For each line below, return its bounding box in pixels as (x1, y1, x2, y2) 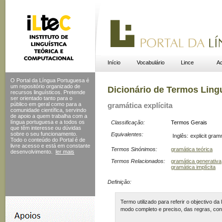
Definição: (108, 178, 131, 185)
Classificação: (111, 119, 145, 125)
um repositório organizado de (10, 83, 80, 89)
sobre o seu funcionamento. (10, 131, 77, 137)
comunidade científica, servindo (10, 107, 86, 113)
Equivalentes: (111, 131, 143, 137)
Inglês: (172, 132, 188, 139)
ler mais (55, 149, 74, 155)
